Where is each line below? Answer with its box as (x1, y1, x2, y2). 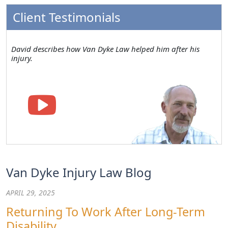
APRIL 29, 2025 (6, 188, 55, 198)
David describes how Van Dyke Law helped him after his (11, 44, 199, 54)
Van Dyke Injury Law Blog (6, 164, 152, 181)
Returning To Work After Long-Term (6, 204, 205, 220)
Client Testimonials (13, 9, 121, 26)
